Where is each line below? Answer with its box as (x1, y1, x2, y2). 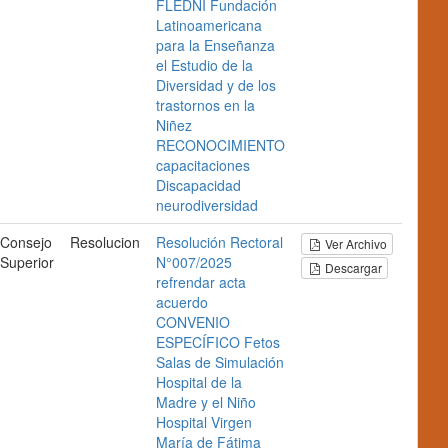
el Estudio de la (156, 55, 253, 75)
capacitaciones (156, 155, 250, 175)
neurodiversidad (156, 195, 258, 215)
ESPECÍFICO (156, 332, 240, 352)
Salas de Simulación (156, 352, 284, 372)
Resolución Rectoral (156, 232, 283, 252)
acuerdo (156, 292, 208, 312)
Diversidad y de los (156, 75, 276, 95)
